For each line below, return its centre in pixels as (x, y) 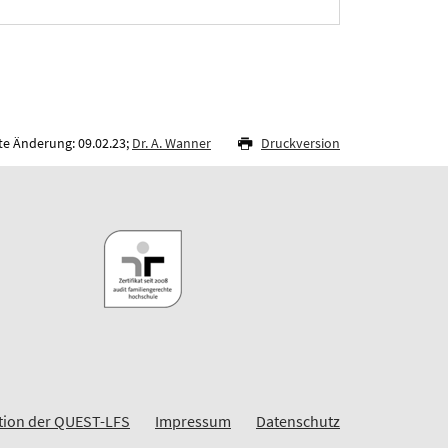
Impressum (193, 420)
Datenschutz (298, 420)
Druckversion (300, 142)
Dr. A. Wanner (171, 142)
